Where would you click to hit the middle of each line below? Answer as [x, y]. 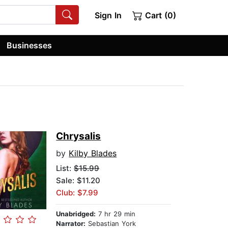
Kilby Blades [93, 153]
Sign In [108, 15]
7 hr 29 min [116, 214]
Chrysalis [79, 136]
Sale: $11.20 [78, 181]
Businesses [30, 45]
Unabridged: [76, 214]
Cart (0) [159, 15]
